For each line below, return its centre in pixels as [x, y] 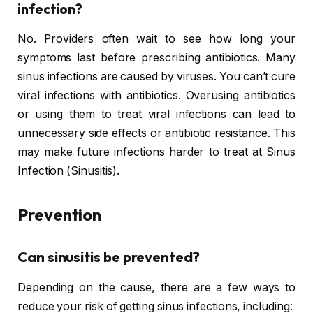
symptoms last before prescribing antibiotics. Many [156, 57]
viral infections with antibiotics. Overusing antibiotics [156, 95]
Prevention [60, 214]
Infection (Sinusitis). [69, 170]
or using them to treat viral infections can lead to [156, 114]
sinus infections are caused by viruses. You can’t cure [156, 76]
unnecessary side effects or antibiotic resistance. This [156, 133]
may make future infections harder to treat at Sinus [156, 152]
